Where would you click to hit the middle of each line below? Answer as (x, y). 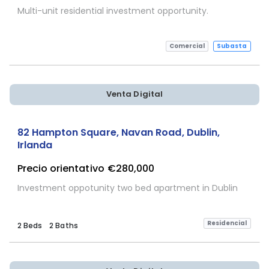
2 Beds (29, 225)
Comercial (187, 46)
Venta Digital (134, 94)
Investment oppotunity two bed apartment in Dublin (127, 188)
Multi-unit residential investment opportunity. (113, 11)
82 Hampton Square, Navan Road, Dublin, (119, 132)
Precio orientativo (61, 169)
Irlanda (35, 145)
